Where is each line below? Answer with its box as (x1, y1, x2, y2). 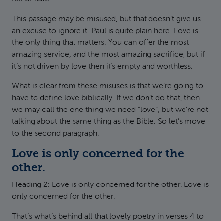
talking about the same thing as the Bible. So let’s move (12, 118, 205, 126)
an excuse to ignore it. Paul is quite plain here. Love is (12, 27, 198, 35)
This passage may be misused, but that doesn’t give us (12, 15, 201, 23)
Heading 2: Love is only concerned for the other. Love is (12, 181, 209, 189)
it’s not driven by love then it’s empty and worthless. (12, 63, 193, 71)
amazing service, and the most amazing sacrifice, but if (12, 51, 205, 59)
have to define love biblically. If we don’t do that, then (12, 94, 200, 102)
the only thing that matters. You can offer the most (12, 39, 189, 47)
